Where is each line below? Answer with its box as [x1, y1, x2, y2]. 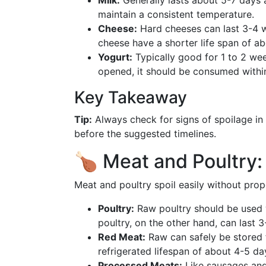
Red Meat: [98, 231, 145, 243]
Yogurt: [98, 51, 132, 63]
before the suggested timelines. [74, 128, 216, 140]
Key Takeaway [74, 87, 187, 107]
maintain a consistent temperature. [98, 8, 254, 20]
